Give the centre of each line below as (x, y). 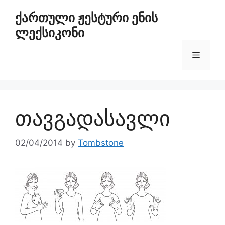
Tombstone (101, 142)
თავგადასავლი (93, 118)
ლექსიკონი (50, 33)
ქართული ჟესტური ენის (86, 18)
